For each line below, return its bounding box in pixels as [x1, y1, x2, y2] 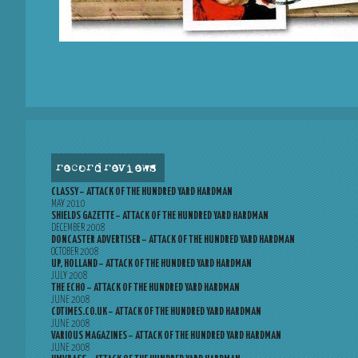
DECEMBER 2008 [51, 223, 105, 233]
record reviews [55, 161, 157, 177]
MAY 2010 [51, 199, 86, 209]
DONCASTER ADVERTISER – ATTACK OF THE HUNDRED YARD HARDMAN [51, 235, 295, 245]
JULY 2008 [51, 271, 88, 281]
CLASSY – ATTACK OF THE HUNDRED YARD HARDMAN [51, 187, 233, 197]
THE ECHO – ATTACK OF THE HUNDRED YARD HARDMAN [51, 283, 240, 293]
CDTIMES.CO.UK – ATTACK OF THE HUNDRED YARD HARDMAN [51, 307, 261, 317]
